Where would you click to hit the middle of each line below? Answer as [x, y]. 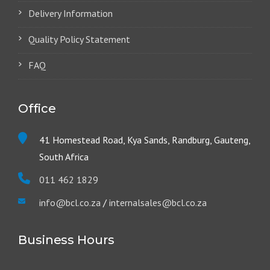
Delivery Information [71, 14]
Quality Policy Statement [79, 39]
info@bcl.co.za [70, 203]
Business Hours [66, 240]
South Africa [64, 157]
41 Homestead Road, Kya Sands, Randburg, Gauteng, [145, 140]
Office [37, 109]
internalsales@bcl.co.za [157, 203]
